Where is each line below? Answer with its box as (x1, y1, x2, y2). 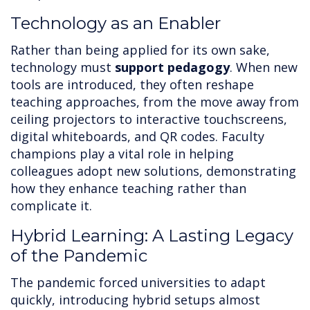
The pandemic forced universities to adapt (10, 274, 266, 291)
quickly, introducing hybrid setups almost (10, 291, 260, 309)
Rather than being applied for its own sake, (10, 42, 270, 59)
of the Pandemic (10, 246, 147, 266)
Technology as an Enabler (10, 13, 221, 34)
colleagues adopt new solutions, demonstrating (10, 163, 296, 180)
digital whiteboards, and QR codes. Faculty (10, 128, 264, 145)
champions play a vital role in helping (10, 145, 234, 163)
